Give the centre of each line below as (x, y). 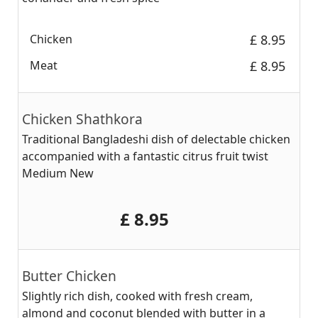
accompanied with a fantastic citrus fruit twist (145, 156)
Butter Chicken (69, 276)
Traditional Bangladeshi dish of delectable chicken (156, 139)
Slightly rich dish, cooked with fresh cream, (137, 296)
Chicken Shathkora (82, 119)
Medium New (58, 173)
